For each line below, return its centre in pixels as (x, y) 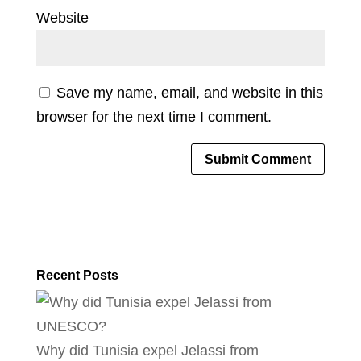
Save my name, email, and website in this (189, 93)
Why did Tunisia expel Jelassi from (147, 350)
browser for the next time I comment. (154, 117)
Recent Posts (77, 275)
